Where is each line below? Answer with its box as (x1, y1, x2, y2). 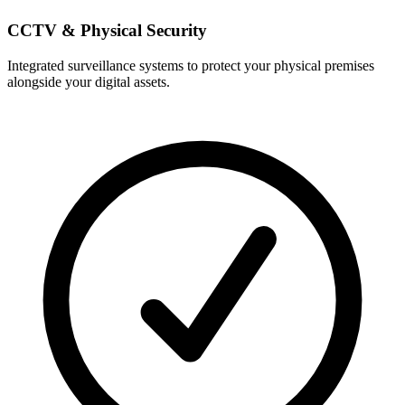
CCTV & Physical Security (7, 20, 207, 40)
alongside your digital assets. (7, 73, 170, 89)
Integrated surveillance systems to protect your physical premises (7, 57, 374, 73)
